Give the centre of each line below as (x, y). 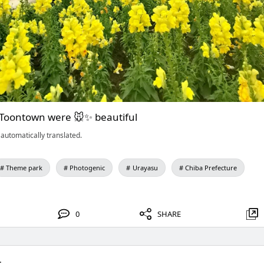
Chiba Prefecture (211, 168)
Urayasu (145, 168)
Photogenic (88, 168)
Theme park (24, 168)
